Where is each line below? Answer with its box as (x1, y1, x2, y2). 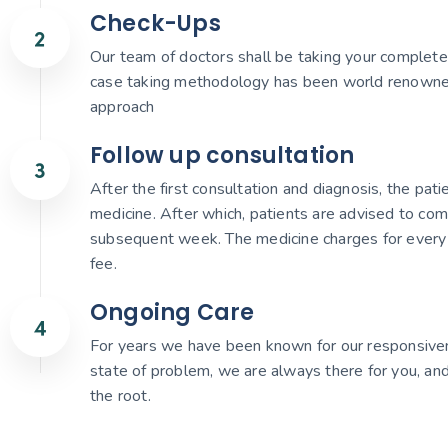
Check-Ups (90, 8, 221, 40)
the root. (90, 385, 151, 408)
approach (90, 96, 155, 119)
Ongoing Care (90, 297, 255, 329)
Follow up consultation (90, 140, 355, 172)
